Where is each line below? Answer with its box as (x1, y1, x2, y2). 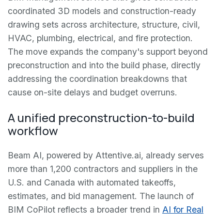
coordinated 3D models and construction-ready (8, 6, 196, 16)
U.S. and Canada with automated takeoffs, (8, 177, 176, 187)
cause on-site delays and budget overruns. (8, 87, 177, 97)
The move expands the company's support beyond (8, 46, 208, 57)
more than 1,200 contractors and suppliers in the (8, 164, 198, 174)
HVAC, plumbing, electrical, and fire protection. (8, 33, 193, 43)
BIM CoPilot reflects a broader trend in (8, 204, 162, 215)
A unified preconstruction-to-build (8, 109, 195, 125)
